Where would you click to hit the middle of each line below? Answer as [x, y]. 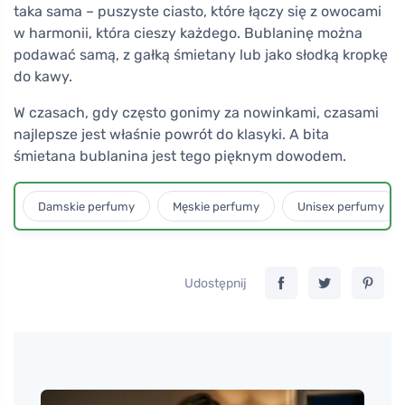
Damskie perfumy [86, 206]
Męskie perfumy [216, 206]
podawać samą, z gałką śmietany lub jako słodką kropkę [201, 54]
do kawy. [43, 76]
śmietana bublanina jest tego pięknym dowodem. [180, 155]
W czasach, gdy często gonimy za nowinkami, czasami [196, 112]
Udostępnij [216, 283]
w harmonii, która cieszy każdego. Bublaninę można [188, 33]
